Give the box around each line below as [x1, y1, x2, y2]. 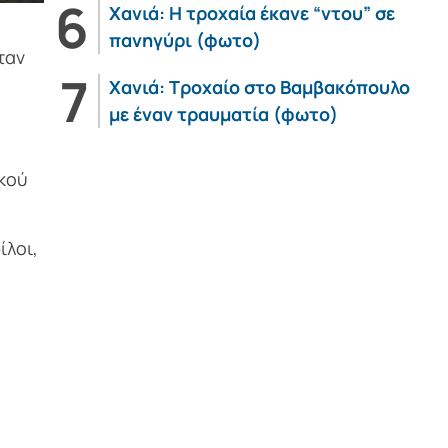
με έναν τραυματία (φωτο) [108, 102, 338, 126]
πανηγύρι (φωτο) [108, 28, 261, 52]
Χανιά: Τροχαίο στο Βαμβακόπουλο [108, 75, 410, 99]
